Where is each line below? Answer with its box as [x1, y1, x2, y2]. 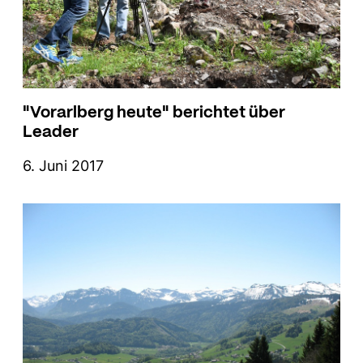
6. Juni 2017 [23, 157, 104, 175]
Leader [23, 117, 79, 144]
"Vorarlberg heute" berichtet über [23, 97, 285, 125]
